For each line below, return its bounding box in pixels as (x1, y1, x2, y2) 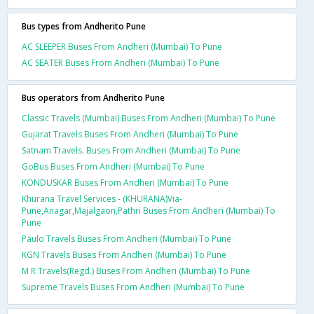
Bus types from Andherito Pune (22, 20, 146, 32)
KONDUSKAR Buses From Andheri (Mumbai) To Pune (22, 176, 228, 189)
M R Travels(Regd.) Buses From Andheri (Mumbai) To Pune (22, 264, 250, 277)
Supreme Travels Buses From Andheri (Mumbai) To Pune (22, 280, 245, 293)
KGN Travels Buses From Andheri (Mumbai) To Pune (22, 248, 226, 261)
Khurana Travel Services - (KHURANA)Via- (22, 192, 182, 205)
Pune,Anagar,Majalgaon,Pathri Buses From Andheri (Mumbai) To (22, 204, 275, 217)
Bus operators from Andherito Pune (22, 91, 165, 104)
